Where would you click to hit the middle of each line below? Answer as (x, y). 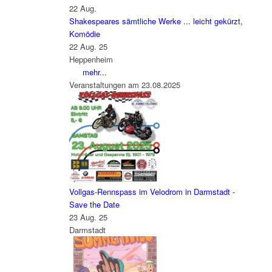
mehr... (94, 72)
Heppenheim (91, 59)
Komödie (84, 34)
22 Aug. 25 (88, 47)
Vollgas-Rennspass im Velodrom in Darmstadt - (152, 192)
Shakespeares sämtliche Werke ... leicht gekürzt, (156, 21)
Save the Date (94, 205)
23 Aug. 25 (88, 217)
